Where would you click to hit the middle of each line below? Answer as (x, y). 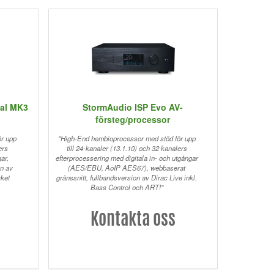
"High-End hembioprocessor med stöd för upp (127, 139)
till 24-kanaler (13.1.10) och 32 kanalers (127, 148)
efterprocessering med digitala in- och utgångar (127, 158)
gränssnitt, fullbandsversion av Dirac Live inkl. (127, 178)
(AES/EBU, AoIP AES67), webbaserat (127, 168)
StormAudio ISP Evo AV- (133, 107)
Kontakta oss (133, 221)
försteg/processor (133, 120)
